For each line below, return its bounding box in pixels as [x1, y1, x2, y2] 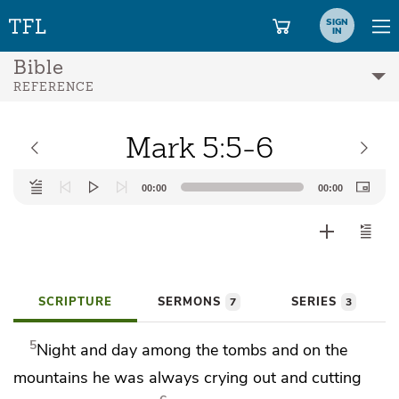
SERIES [290, 294, 341, 310]
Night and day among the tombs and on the [37, 338, 348, 361]
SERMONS [158, 294, 226, 310]
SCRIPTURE [38, 294, 113, 310]
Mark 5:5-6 [126, 130, 273, 166]
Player [12, 191, 52, 210]
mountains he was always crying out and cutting [13, 366, 362, 388]
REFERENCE [13, 82, 94, 94]
